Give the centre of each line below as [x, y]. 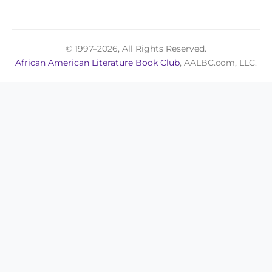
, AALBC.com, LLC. [218, 62]
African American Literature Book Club [97, 62]
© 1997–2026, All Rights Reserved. [136, 48]
